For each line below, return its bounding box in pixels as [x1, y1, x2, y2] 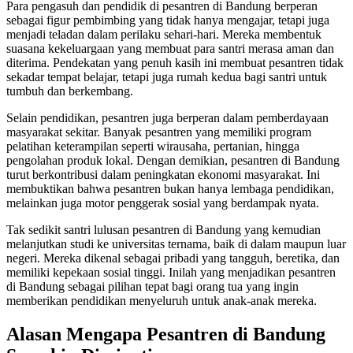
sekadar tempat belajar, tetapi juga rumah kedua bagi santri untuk [6, 70, 327, 84]
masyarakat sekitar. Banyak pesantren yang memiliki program [6, 125, 311, 139]
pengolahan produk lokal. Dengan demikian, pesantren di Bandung [6, 154, 340, 168]
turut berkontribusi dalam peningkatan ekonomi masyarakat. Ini [6, 168, 320, 182]
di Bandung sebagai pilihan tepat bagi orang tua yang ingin [6, 280, 299, 294]
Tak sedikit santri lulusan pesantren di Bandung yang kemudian [6, 223, 321, 237]
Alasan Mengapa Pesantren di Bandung [6, 324, 325, 345]
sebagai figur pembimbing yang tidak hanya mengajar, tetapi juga [6, 13, 329, 28]
